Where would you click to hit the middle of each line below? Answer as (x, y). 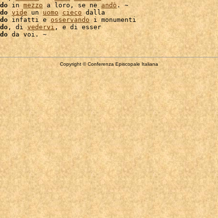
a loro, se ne (72, 5)
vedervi (41, 27)
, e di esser (78, 27)
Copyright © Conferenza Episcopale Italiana (109, 64)
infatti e (29, 20)
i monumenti (113, 20)
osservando (70, 20)
